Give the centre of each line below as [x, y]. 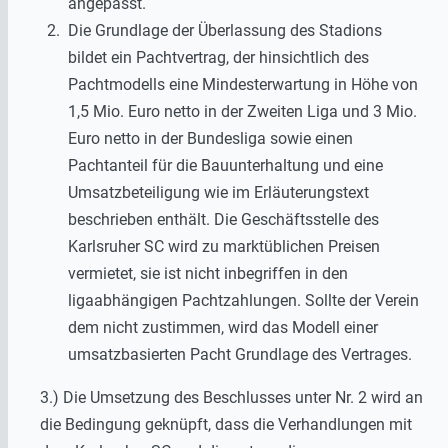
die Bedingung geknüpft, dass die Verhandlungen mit [226, 424]
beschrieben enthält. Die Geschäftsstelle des [223, 219]
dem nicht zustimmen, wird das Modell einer [223, 327]
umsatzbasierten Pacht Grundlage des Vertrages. [240, 354]
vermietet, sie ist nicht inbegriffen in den [208, 273]
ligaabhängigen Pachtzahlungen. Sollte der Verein [243, 300]
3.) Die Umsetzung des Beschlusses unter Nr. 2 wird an [231, 397]
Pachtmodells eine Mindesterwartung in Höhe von [243, 84]
